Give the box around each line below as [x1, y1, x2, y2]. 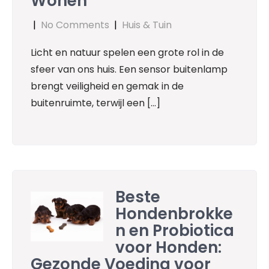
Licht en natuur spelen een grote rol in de [31, 45, 224, 59]
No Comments [41, 17, 109, 32]
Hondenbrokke [115, 202, 234, 225]
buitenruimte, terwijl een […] [31, 95, 160, 110]
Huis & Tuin [122, 17, 172, 32]
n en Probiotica [115, 219, 235, 241]
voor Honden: [115, 236, 222, 258]
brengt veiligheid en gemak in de [31, 79, 184, 93]
